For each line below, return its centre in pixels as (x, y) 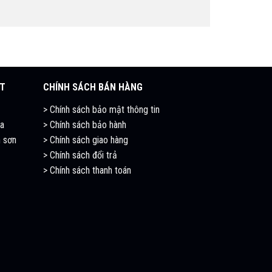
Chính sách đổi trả (82, 155)
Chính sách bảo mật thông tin (105, 110)
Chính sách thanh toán (90, 171)
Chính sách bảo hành (88, 125)
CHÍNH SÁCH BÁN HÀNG (93, 87)
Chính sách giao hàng (89, 140)
